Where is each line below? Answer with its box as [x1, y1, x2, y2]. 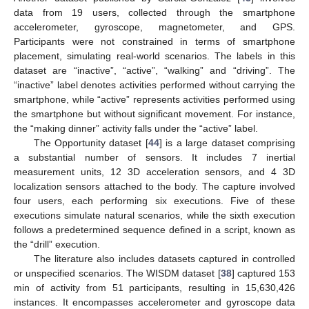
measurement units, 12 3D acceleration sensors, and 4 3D [14, 166, 295, 177]
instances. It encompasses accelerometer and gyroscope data [14, 296, 295, 308]
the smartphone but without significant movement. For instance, [14, 108, 295, 119]
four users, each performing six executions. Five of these [14, 195, 295, 206]
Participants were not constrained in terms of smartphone [14, 35, 295, 47]
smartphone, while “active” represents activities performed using [14, 93, 295, 105]
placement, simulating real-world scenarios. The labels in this [14, 50, 295, 61]
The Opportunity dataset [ [33, 137, 148, 148]
